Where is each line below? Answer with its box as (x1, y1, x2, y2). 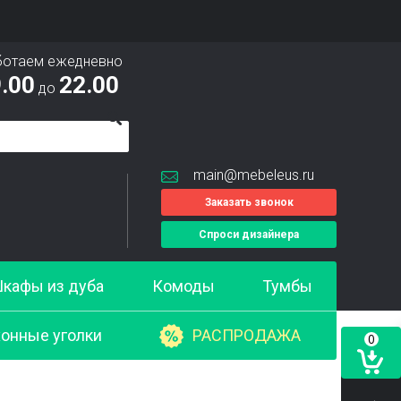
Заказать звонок (204, 196, 294, 209)
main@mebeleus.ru (193, 166, 314, 183)
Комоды (151, 277, 215, 295)
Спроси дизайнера (199, 228, 299, 241)
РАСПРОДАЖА (192, 326, 302, 345)
